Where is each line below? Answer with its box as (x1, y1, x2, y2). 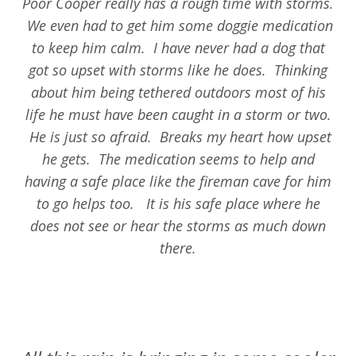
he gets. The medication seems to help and (41, 149, 315, 169)
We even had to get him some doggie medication (23, 16, 333, 36)
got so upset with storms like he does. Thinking (29, 60, 327, 80)
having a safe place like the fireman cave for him (25, 172, 331, 192)
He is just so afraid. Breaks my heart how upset (25, 127, 331, 147)
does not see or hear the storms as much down (30, 216, 326, 236)
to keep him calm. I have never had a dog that (31, 38, 325, 58)
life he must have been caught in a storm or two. (25, 105, 331, 125)
